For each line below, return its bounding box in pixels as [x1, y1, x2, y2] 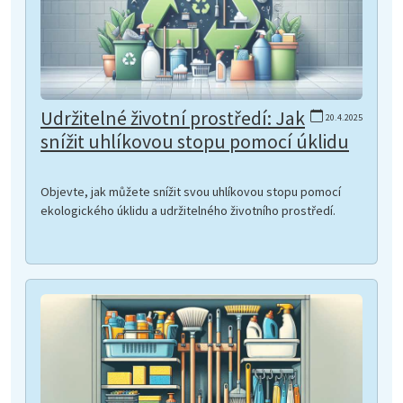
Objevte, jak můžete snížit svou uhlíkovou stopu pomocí [40, 184, 341, 201]
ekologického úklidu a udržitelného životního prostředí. [40, 202, 336, 219]
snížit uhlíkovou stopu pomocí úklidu [40, 130, 349, 155]
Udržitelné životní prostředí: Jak [40, 106, 305, 131]
